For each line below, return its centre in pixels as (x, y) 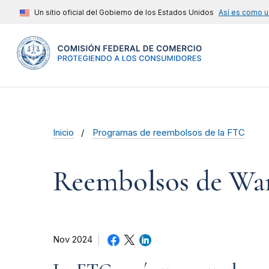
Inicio (63, 132)
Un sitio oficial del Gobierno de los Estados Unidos (124, 12)
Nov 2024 (73, 239)
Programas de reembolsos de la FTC (169, 132)
